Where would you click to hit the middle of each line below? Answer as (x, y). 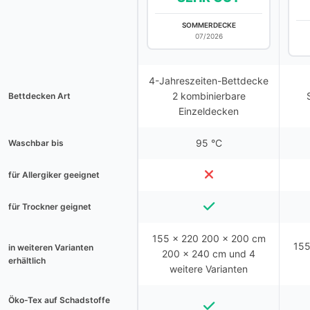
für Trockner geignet (50, 207)
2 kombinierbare (209, 96)
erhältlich (27, 261)
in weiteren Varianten (51, 247)
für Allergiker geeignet (54, 175)
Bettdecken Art (39, 96)
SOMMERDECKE (209, 25)
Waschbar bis (36, 143)
